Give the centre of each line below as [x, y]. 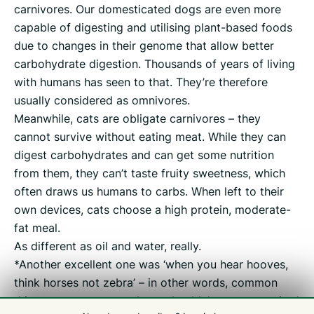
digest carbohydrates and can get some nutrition [144, 155]
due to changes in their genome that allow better [144, 45]
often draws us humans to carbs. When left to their [149, 191]
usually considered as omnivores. [102, 100]
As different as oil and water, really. [108, 246]
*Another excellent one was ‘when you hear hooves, [151, 264]
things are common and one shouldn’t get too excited [157, 300]
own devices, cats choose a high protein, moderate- [152, 209]
